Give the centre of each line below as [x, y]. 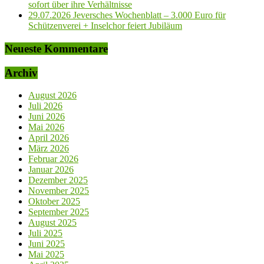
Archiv [21, 72]
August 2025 [52, 223]
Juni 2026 [47, 117]
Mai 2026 [46, 127]
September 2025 [59, 212]
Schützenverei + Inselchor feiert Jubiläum [105, 26]
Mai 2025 [46, 255]
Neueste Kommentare [56, 48]
